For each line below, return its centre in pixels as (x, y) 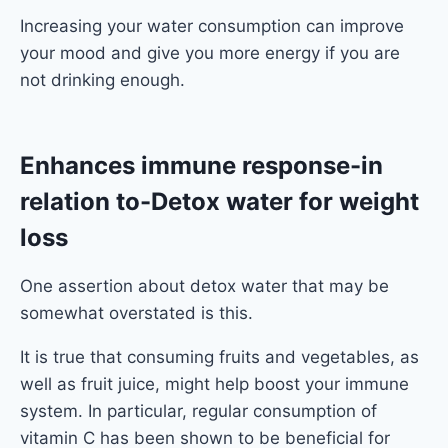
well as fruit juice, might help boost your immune (214, 383)
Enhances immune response (185, 165)
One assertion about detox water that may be (204, 285)
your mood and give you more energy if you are (210, 52)
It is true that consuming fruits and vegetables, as (219, 356)
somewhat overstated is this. (136, 312)
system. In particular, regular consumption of (198, 410)
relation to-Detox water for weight (219, 201)
